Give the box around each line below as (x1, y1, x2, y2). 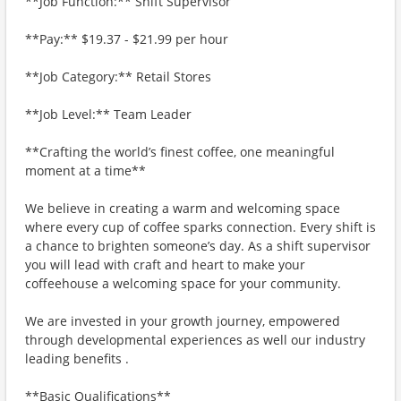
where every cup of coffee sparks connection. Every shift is (25, 218, 376, 235)
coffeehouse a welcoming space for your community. (25, 275, 341, 292)
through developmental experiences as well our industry (25, 331, 365, 348)
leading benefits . (25, 350, 129, 367)
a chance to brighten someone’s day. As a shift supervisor (25, 237, 371, 254)
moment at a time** (25, 162, 146, 179)
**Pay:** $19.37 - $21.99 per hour (25, 30, 228, 47)
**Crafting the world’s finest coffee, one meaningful (25, 143, 335, 160)
